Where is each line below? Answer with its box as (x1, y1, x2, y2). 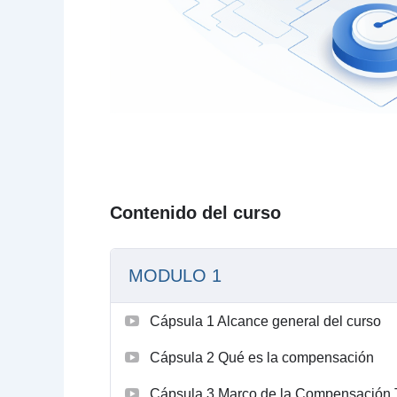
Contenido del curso (110, 202, 281, 222)
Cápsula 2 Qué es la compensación (150, 349, 374, 365)
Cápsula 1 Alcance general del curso (150, 313, 381, 329)
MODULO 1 (128, 265, 222, 285)
